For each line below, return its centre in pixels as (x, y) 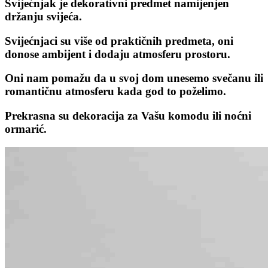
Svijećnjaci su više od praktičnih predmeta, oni (119, 41)
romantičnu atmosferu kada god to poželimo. (115, 92)
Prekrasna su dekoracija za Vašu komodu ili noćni (128, 116)
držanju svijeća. (43, 16)
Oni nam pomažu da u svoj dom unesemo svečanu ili (134, 78)
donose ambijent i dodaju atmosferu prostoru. (118, 54)
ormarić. (26, 129)
